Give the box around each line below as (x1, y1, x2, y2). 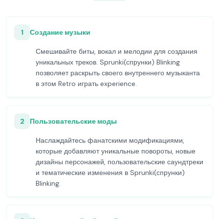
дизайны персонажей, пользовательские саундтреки (36, 157, 203, 166)
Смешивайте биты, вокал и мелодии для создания (36, 47, 197, 56)
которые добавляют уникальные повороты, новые (36, 147, 196, 155)
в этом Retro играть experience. (36, 79, 137, 88)
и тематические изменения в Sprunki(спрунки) (36, 168, 185, 177)
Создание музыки (30, 28, 90, 37)
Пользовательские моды (30, 117, 117, 126)
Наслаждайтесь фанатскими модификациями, (36, 136, 184, 145)
